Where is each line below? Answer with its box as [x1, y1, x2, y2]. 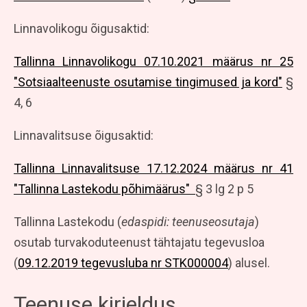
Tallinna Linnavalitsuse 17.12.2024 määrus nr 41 [14, 160, 293, 175]
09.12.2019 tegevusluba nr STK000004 [18, 255, 228, 270]
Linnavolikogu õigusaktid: [14, 21, 149, 36]
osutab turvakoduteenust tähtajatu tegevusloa [14, 234, 265, 249]
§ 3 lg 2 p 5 [195, 181, 254, 196]
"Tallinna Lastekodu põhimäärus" [14, 181, 195, 196]
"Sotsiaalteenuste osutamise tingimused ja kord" [14, 74, 282, 89]
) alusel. [228, 255, 270, 270]
